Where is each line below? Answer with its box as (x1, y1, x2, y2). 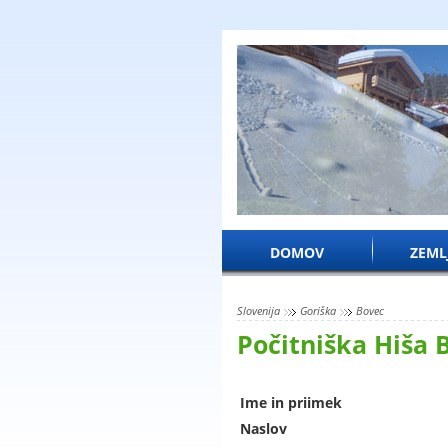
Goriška (300, 303, 336, 318)
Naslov (240, 419, 287, 438)
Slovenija (237, 303, 280, 318)
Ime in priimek (240, 393, 342, 412)
